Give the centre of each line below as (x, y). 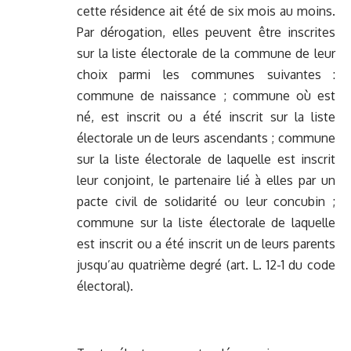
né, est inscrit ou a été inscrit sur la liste (206, 117)
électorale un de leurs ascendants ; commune (206, 138)
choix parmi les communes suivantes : (206, 75)
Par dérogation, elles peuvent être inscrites (206, 33)
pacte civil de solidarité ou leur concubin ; (206, 202)
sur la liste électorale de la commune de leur (206, 54)
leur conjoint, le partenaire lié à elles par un (206, 181)
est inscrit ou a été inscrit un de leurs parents (206, 244)
